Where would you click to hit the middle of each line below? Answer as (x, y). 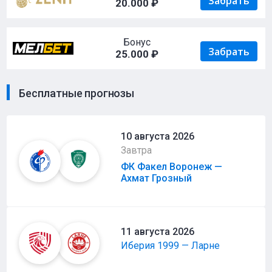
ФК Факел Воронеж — (172, 167)
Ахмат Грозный (157, 178)
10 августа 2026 (158, 136)
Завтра (137, 150)
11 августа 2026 (158, 231)
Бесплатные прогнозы (76, 93)
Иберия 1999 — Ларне (171, 245)
